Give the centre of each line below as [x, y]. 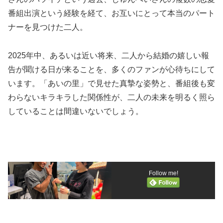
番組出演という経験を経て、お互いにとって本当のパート [111, 13]
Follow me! [163, 173]
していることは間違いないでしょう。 [76, 111]
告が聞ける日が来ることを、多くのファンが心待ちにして [111, 69]
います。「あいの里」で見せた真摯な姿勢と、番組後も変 [111, 83]
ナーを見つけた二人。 [48, 27]
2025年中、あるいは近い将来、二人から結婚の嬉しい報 [109, 55]
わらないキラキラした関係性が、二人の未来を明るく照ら [111, 97]
